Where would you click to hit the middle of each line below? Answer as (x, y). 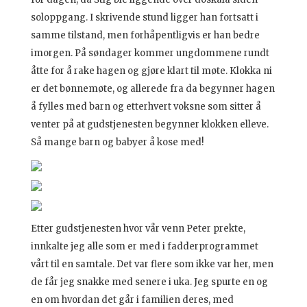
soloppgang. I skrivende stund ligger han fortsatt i (144, 17)
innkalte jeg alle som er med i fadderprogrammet (144, 246)
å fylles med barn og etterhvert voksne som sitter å (146, 106)
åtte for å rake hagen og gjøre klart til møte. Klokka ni (151, 71)
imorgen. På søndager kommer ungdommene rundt (150, 53)
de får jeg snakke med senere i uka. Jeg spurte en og (149, 282)
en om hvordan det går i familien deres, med (132, 299)
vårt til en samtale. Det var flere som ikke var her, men (152, 264)
